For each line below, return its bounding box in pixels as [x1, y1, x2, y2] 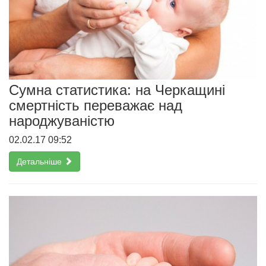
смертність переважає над [9, 97, 182, 114]
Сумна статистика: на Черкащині [9, 82, 225, 99]
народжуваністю [9, 113, 115, 129]
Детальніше [17, 157, 64, 167]
